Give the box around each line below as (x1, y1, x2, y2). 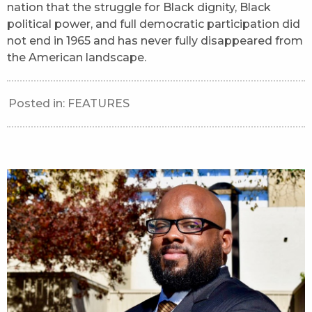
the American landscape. (7, 50, 146, 64)
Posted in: (8, 96, 68, 110)
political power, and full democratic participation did (7, 17, 300, 31)
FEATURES (68, 96, 130, 110)
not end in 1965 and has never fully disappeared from (7, 33, 303, 47)
